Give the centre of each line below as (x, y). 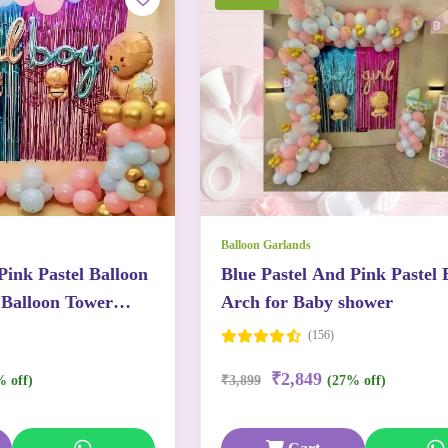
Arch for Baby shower (307, 302)
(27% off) (356, 380)
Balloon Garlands (266, 245)
